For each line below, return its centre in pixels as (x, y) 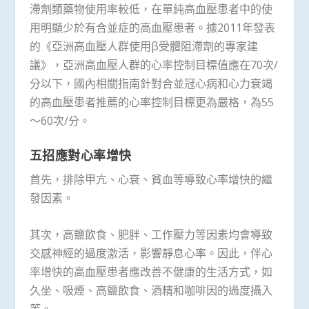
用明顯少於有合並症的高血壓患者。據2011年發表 (152, 27)
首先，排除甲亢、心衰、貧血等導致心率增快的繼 (151, 180)
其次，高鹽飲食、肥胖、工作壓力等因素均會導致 (151, 234)
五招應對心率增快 (80, 156)
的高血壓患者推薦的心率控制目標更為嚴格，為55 (151, 102)
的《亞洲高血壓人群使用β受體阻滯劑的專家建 (143, 46)
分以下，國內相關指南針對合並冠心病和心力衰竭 (151, 83)
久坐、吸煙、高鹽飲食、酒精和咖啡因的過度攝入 (151, 290)
